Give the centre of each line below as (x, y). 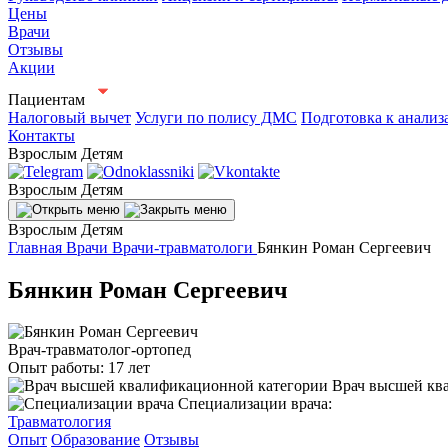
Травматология (59, 422)
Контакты (41, 135)
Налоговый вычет (69, 117)
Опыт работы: (56, 368)
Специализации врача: (255, 404)
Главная (35, 247)
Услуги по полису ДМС (216, 117)
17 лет (127, 368)
